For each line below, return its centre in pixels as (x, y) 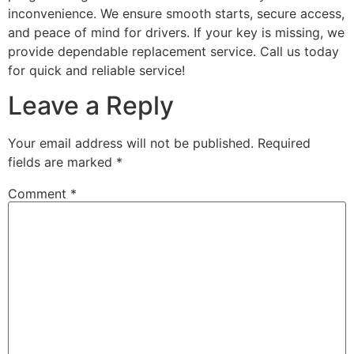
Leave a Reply (91, 105)
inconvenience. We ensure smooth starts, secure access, (176, 13)
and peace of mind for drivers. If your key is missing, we (176, 32)
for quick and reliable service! (96, 70)
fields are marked (62, 162)
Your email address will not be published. (131, 143)
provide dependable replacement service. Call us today (173, 51)
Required (284, 143)
